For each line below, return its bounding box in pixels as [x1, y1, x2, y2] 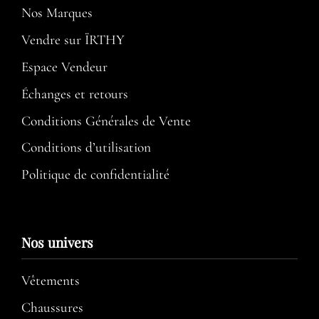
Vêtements [21, 271, 80, 289]
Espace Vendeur [21, 58, 108, 75]
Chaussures [21, 298, 83, 316]
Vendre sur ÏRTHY [21, 31, 125, 49]
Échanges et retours [21, 85, 128, 103]
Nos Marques [21, 4, 93, 22]
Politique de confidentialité [21, 166, 169, 184]
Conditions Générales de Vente [21, 112, 191, 130]
